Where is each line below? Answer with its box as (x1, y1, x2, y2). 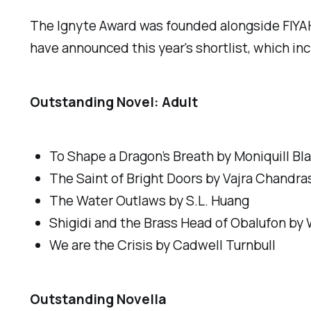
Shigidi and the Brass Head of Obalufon (49, 213, 289, 232)
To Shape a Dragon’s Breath (49, 146, 215, 165)
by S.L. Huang (169, 191, 250, 210)
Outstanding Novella (30, 289, 167, 308)
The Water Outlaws (49, 191, 169, 210)
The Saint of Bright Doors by (49, 169, 221, 187)
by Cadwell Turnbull (155, 235, 276, 254)
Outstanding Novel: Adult (30, 92, 199, 111)
